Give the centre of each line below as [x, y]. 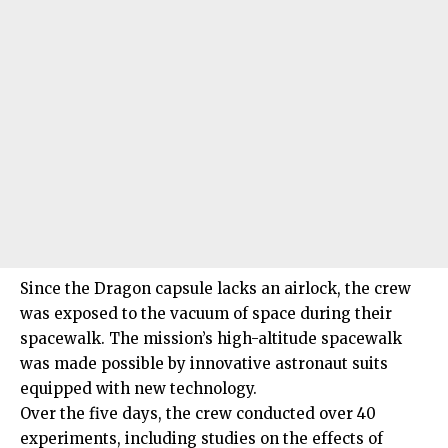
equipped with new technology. [138, 389]
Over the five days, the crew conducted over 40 [198, 414]
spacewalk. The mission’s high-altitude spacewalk [211, 339]
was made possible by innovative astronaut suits [204, 364]
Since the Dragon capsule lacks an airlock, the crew [215, 289]
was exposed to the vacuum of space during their [206, 314]
